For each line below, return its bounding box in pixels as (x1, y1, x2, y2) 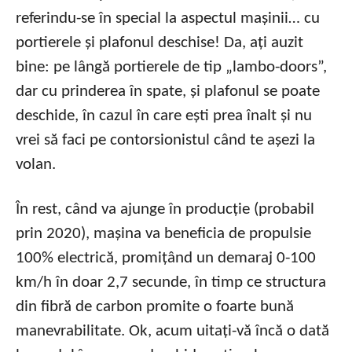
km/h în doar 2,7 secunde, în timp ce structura (16, 274, 326, 291)
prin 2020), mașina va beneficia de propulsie (16, 225, 311, 243)
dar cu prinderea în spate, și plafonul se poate (16, 83, 320, 101)
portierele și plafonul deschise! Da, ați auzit (16, 35, 303, 52)
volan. (16, 156, 56, 174)
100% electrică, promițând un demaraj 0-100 (16, 250, 316, 267)
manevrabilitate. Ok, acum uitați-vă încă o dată (16, 323, 329, 340)
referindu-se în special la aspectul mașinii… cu (16, 10, 320, 27)
